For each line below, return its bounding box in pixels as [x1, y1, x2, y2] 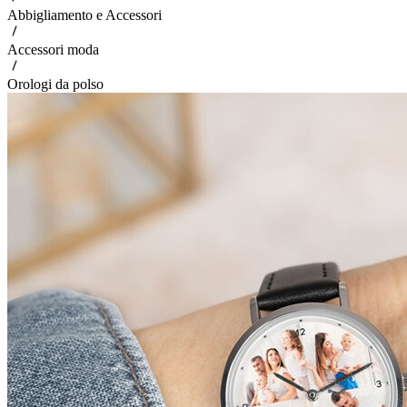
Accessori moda [7, 42, 99, 57]
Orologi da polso [7, 76, 104, 92]
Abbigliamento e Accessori [7, 7, 162, 23]
